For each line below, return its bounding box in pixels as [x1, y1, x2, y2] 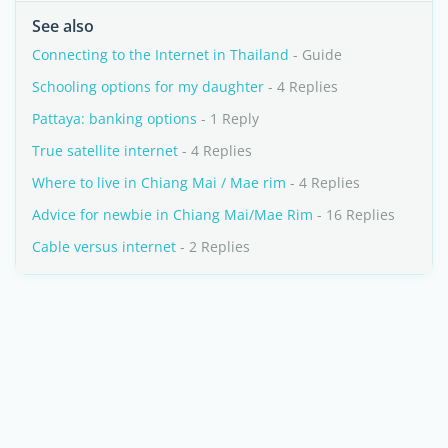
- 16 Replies [313, 205, 395, 224]
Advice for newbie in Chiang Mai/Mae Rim [32, 205, 313, 224]
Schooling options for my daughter [32, 77, 264, 96]
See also [32, 15, 94, 37]
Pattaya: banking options [32, 109, 197, 128]
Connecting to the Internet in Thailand [32, 45, 289, 64]
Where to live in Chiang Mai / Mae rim [32, 173, 286, 192]
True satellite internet [32, 141, 178, 160]
